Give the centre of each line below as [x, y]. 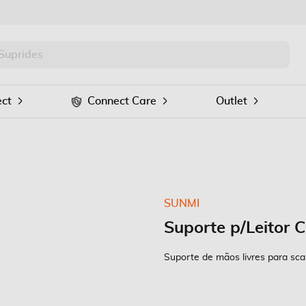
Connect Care [122, 101]
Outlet [232, 101]
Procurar [84, 67]
